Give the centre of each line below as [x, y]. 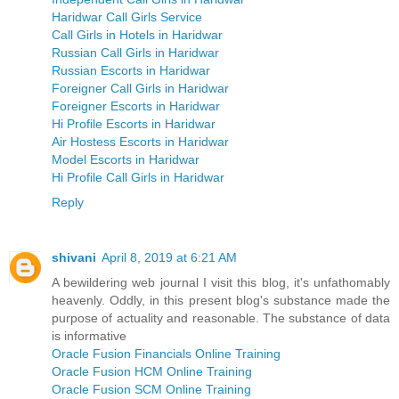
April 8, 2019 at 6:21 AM [169, 258]
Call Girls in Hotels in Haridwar [137, 35]
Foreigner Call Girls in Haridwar [140, 89]
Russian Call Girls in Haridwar [135, 53]
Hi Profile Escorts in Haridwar [134, 124]
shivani [74, 258]
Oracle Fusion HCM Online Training [152, 372]
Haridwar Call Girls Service [127, 17]
